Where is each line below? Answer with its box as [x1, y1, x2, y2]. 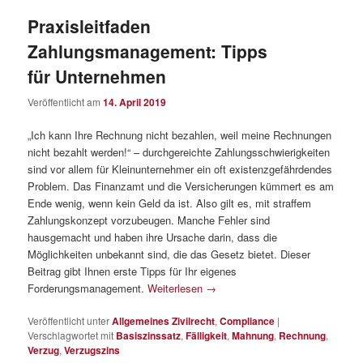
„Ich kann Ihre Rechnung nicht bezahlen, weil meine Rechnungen [28, 126, 332, 143]
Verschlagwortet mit [28, 327, 114, 342]
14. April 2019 [103, 94, 167, 109]
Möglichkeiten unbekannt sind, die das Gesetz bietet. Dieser [28, 246, 311, 262]
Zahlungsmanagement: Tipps [28, 39, 268, 64]
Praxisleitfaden [28, 14, 152, 39]
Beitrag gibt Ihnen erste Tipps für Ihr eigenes [28, 263, 237, 279]
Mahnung [232, 327, 275, 343]
